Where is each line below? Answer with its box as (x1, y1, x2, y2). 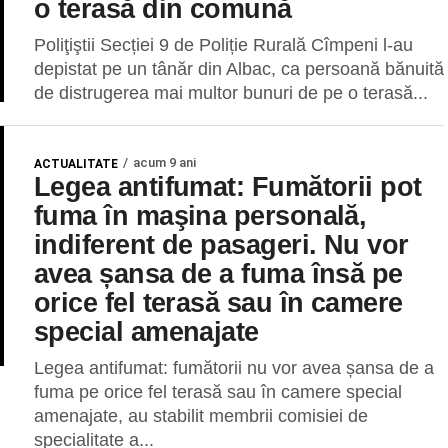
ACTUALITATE (34, 157, 118, 171)
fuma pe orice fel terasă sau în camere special (34, 382, 402, 402)
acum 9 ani (133, 155, 196, 170)
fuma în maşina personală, (34, 200, 367, 231)
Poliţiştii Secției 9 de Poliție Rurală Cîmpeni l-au (34, 35, 413, 55)
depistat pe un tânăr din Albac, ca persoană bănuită (34, 59, 444, 79)
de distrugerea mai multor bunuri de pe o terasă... (34, 83, 428, 103)
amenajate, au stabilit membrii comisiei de (34, 406, 368, 426)
